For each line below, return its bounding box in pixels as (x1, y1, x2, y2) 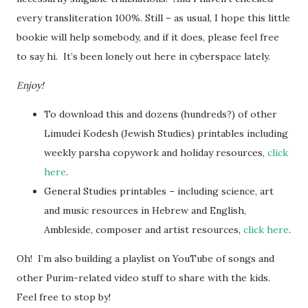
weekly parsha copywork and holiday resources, (44, 146, 267, 159)
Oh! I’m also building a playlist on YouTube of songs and (16, 252, 274, 265)
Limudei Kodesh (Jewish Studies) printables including (44, 126, 288, 140)
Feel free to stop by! (16, 290, 111, 303)
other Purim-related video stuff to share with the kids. (16, 271, 273, 284)
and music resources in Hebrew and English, (44, 203, 246, 217)
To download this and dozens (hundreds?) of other (44, 107, 277, 120)
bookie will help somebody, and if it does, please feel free (16, 30, 279, 43)
